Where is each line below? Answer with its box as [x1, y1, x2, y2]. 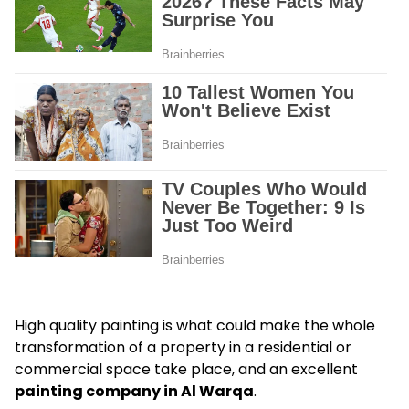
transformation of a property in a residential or [15, 337, 351, 359]
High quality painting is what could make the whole [15, 315, 375, 337]
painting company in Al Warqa [15, 381, 254, 403]
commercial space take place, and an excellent [15, 359, 358, 381]
